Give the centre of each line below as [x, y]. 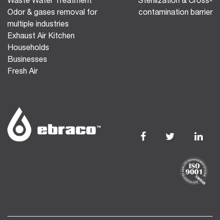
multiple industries [38, 24]
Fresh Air [23, 71]
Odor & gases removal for [52, 12]
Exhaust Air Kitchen [41, 36]
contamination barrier [176, 12]
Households [28, 47]
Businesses [27, 59]
